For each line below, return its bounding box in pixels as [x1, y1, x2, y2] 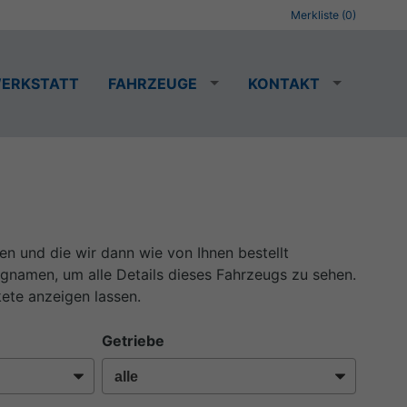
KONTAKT [248, 74, 320, 93]
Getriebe [101, 332, 164, 351]
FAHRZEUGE [108, 74, 197, 93]
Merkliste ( [291, 8, 345, 22]
